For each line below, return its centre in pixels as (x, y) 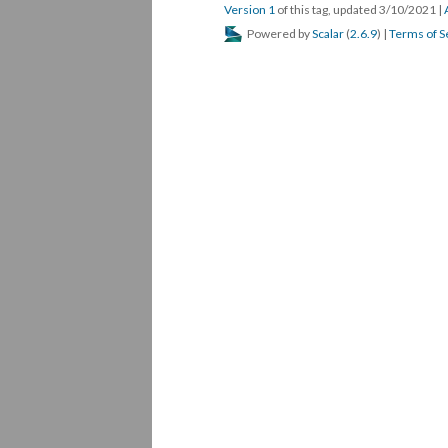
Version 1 (249, 9)
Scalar (328, 33)
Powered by (278, 33)
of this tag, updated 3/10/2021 (356, 9)
